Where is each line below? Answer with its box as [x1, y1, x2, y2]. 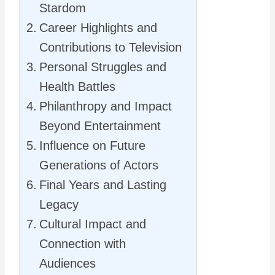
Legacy [39, 198, 79, 211]
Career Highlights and [39, 21, 157, 34]
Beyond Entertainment [39, 119, 161, 133]
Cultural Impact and [39, 217, 146, 231]
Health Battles [39, 80, 115, 93]
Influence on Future [39, 139, 145, 152]
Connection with [39, 237, 126, 250]
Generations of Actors [39, 158, 158, 172]
